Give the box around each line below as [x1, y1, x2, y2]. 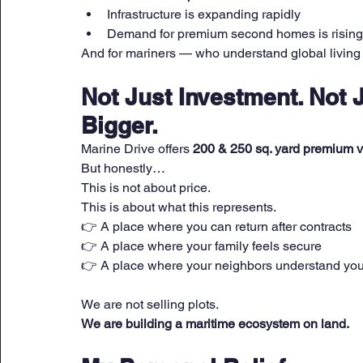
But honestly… [81, 160, 165, 177]
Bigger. [81, 112, 158, 139]
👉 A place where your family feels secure [81, 238, 322, 254]
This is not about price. [81, 180, 211, 196]
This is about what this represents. [81, 199, 276, 216]
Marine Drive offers [81, 141, 193, 157]
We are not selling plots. [81, 297, 219, 313]
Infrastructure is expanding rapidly [107, 6, 301, 23]
